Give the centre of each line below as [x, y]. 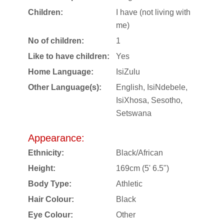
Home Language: [61, 71]
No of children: [56, 40]
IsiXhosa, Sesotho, [149, 100]
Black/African [139, 152]
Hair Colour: [51, 199]
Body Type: [50, 183]
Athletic [129, 183]
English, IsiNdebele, [152, 87]
